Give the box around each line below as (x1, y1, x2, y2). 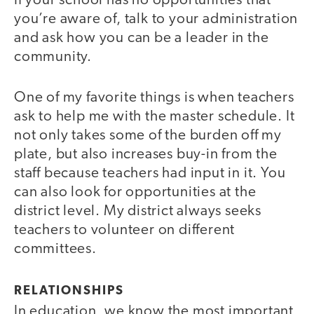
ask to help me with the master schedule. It (14, 109, 295, 125)
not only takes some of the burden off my (14, 128, 282, 144)
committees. (14, 242, 100, 257)
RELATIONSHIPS (14, 284, 124, 298)
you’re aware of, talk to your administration (14, 11, 299, 27)
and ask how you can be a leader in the (14, 30, 269, 46)
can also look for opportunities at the (14, 185, 257, 200)
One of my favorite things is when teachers (14, 90, 294, 106)
